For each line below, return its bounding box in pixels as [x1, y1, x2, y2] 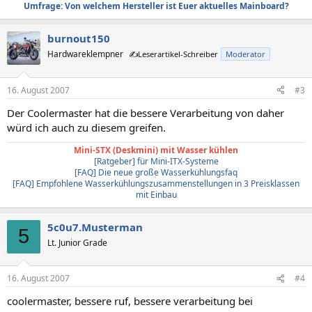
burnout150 [47, 31, 110, 45]
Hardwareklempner [47, 48, 123, 60]
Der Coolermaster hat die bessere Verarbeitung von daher [7, 105, 284, 120]
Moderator [226, 49, 265, 59]
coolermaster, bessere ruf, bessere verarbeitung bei [7, 294, 253, 308]
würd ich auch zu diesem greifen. [7, 120, 166, 134]
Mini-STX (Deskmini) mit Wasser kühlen [74, 143, 238, 156]
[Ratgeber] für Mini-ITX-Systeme [93, 155, 219, 167]
